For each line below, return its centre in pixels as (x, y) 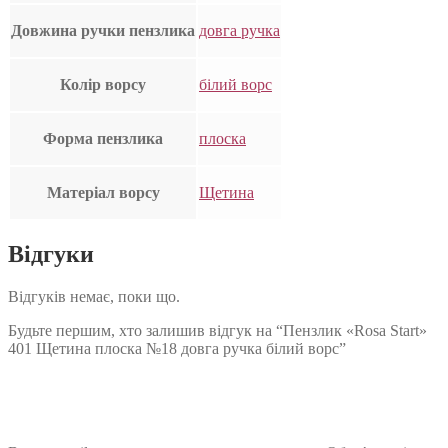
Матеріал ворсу (103, 193)
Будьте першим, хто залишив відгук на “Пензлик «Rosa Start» (217, 331)
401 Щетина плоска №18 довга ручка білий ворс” (177, 349)
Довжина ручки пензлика (103, 31)
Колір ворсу (103, 85)
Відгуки (51, 254)
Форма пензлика (103, 139)
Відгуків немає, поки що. (94, 297)
